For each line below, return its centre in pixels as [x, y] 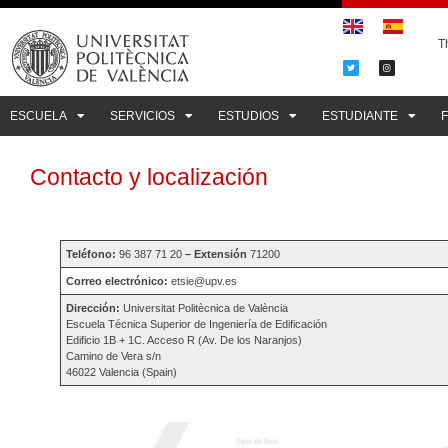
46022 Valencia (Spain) [122, 372]
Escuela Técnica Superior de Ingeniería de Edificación [197, 324]
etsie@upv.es [203, 281]
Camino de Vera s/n [114, 356]
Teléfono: [93, 254]
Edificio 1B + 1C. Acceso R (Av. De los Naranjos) [184, 340]
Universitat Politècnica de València [204, 308]
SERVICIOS [142, 116]
